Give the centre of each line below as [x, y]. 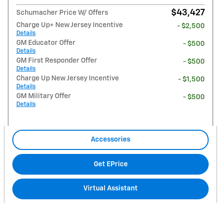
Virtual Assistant [110, 188]
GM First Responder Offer [57, 60]
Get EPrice [110, 164]
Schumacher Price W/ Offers [62, 13]
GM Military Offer [44, 96]
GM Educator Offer [46, 43]
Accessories [110, 139]
